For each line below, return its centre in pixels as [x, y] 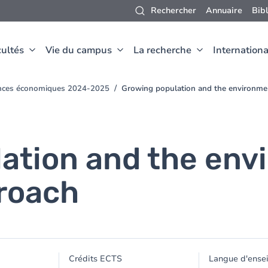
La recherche [162, 50]
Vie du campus [79, 50]
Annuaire [224, 10]
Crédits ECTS [96, 259]
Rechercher [173, 10]
